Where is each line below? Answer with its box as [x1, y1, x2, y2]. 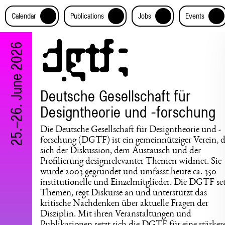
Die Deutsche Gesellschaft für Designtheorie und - [40, 125, 221, 136]
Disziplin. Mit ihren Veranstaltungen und [40, 209, 191, 220]
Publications [70, 11, 104, 21]
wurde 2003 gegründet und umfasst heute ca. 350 [40, 167, 216, 178]
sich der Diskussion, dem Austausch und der [40, 146, 201, 157]
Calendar [11, 11, 36, 21]
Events [185, 11, 204, 21]
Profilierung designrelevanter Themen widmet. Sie [40, 157, 221, 167]
